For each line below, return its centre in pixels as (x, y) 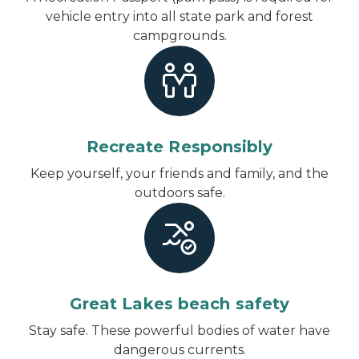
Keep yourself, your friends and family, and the (179, 173)
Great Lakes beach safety (179, 303)
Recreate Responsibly (179, 146)
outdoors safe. (179, 192)
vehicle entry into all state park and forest (179, 16)
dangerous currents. (179, 349)
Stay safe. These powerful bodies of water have (179, 330)
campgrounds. (179, 35)
